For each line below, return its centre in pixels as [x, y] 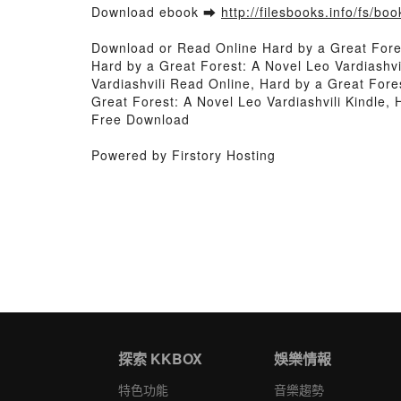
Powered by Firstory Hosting [183, 155]
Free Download [141, 119]
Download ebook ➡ [156, 12]
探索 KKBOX [160, 358]
